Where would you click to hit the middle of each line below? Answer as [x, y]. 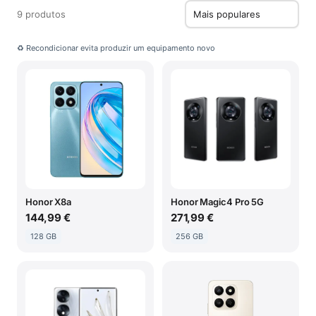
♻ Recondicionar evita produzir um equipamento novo [116, 48]
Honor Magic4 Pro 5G [218, 202]
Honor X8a [49, 202]
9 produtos [41, 14]
